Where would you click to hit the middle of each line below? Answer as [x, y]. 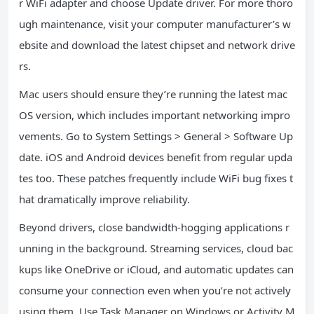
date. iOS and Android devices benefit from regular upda [156, 157]
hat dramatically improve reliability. [104, 199]
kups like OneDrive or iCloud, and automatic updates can [156, 269]
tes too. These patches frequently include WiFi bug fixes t [156, 178]
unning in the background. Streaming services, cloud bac [156, 248]
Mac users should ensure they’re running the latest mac [153, 94]
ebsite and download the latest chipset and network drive [157, 45]
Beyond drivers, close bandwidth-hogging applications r [154, 227]
